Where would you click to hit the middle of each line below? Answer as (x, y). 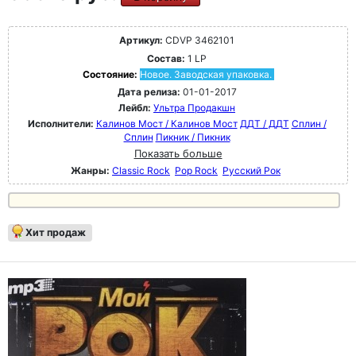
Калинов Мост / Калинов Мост (166, 124)
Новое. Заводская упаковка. (205, 74)
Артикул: (141, 40)
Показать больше (178, 153)
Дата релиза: (149, 92)
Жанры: (90, 170)
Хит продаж (56, 232)
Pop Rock (196, 170)
